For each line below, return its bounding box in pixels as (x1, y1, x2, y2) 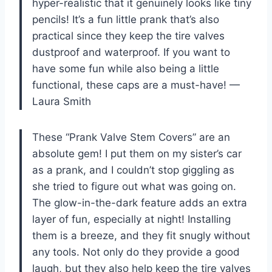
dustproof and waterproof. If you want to (32, 46, 230, 58)
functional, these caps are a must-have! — (32, 78, 240, 91)
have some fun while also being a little (32, 62, 219, 75)
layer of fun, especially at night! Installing (32, 212, 231, 225)
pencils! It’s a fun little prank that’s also (32, 13, 219, 25)
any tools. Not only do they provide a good (32, 245, 240, 258)
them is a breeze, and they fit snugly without (32, 229, 250, 242)
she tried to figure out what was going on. (32, 180, 236, 192)
